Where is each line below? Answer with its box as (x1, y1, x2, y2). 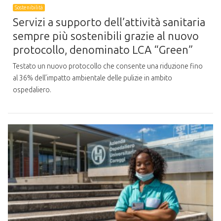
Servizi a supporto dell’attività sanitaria (13, 15, 205, 29)
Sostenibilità (15, 4, 43, 11)
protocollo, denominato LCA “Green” (13, 43, 193, 57)
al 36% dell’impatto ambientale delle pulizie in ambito (13, 74, 172, 83)
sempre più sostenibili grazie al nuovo (13, 29, 199, 43)
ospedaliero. (13, 86, 51, 95)
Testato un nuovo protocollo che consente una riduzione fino (13, 62, 203, 71)
